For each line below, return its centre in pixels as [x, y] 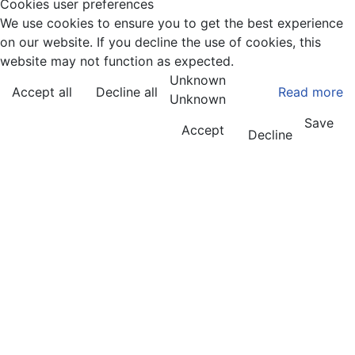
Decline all [127, 92]
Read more [311, 92]
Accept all [42, 92]
